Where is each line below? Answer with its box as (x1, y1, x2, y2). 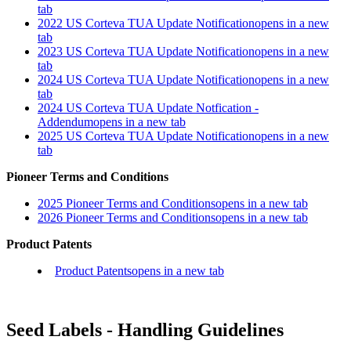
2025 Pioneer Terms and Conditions (38, 196, 215, 210)
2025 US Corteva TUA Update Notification (38, 128, 255, 143)
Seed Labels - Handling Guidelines (6, 320, 284, 341)
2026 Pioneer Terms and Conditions (38, 210, 215, 224)
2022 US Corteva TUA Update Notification (38, 16, 255, 30)
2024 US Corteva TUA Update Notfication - (38, 100, 259, 114)
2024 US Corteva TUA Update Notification (38, 72, 255, 86)
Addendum (38, 114, 93, 128)
